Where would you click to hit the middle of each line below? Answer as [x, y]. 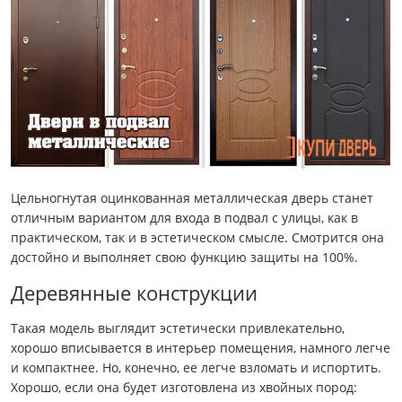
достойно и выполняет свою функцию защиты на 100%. [184, 257]
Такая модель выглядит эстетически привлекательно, [178, 328]
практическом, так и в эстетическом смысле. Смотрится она [197, 237]
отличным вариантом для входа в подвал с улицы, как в [184, 217]
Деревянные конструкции [134, 292]
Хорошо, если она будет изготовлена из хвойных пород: [184, 387]
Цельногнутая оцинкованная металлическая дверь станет [192, 197]
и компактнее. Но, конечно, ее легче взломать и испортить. [196, 367]
